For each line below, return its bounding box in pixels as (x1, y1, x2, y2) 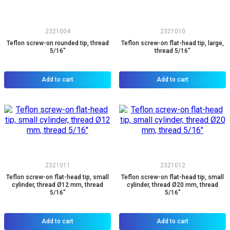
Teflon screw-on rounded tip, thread (6, 40, 109, 47)
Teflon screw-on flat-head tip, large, (121, 40, 224, 47)
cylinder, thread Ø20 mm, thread (127, 181, 218, 188)
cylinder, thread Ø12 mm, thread (12, 181, 103, 188)
